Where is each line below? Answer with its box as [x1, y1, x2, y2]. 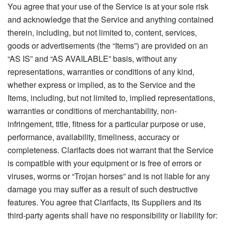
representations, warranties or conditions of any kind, [8, 65, 194, 77]
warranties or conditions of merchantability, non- [8, 104, 177, 117]
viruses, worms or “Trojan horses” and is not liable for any [8, 170, 210, 182]
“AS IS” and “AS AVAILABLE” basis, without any [8, 52, 177, 64]
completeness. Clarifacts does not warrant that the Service [8, 144, 213, 156]
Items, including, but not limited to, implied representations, [8, 91, 215, 103]
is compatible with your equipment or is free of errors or [8, 157, 201, 169]
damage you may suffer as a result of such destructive [8, 183, 198, 195]
